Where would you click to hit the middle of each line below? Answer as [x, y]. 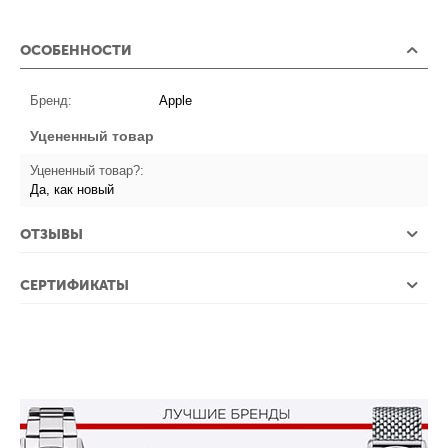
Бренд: [51, 101]
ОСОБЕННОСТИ [76, 51]
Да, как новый [72, 190]
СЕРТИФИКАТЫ [74, 286]
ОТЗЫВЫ [51, 235]
